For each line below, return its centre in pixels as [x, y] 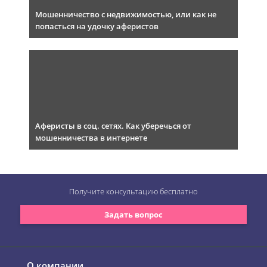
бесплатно [179, 192]
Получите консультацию [114, 192]
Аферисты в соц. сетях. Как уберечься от [113, 126]
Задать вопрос [133, 214]
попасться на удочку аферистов [97, 27]
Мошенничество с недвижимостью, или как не [126, 15]
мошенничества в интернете [91, 138]
